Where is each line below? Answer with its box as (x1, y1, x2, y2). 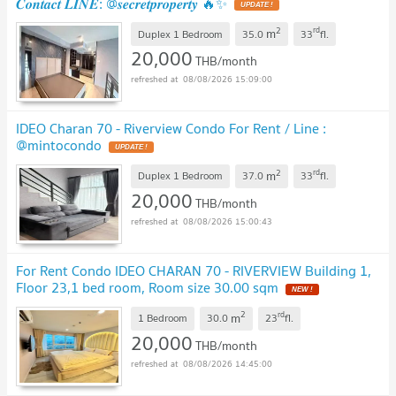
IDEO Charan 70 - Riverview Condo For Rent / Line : (16, 117, 326, 141)
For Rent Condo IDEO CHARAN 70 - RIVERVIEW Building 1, (16, 258, 371, 282)
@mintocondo (16, 133, 102, 157)
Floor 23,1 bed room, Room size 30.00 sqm (16, 275, 278, 299)
